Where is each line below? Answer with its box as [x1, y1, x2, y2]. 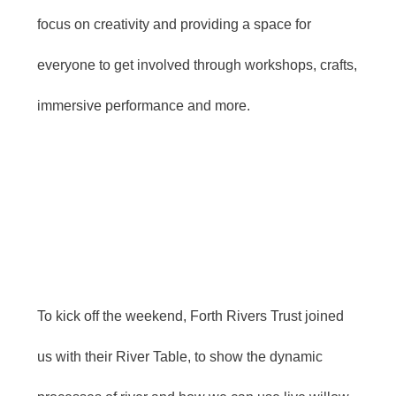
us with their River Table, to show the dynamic [37, 348, 323, 364]
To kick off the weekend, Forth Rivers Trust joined [37, 308, 344, 324]
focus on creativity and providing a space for [37, 16, 311, 32]
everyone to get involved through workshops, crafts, [37, 57, 357, 72]
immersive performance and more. [37, 97, 250, 113]
